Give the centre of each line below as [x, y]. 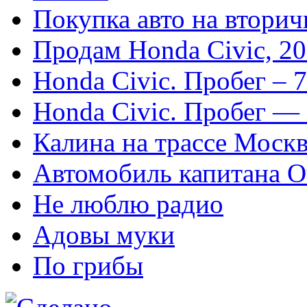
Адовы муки [104, 235]
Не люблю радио [128, 204]
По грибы [88, 266]
